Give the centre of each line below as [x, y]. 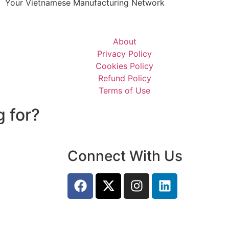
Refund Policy [124, 78]
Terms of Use [125, 90]
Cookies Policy [125, 66]
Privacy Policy [125, 53]
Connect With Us [125, 156]
